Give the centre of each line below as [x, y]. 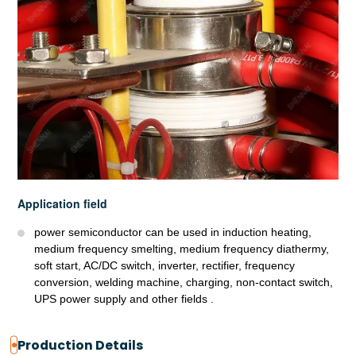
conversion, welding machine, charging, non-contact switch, [184, 282]
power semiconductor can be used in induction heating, [173, 232]
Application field [63, 203]
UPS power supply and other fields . [124, 298]
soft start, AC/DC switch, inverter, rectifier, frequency [165, 265]
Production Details [81, 345]
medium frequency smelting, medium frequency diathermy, [182, 248]
